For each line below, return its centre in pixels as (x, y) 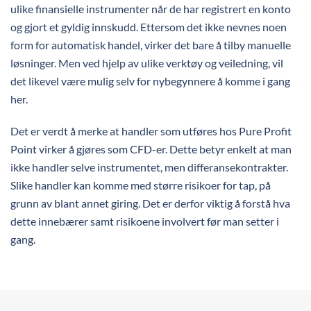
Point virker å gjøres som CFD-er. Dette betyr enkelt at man (151, 149)
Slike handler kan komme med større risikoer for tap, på (141, 185)
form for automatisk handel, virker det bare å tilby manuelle (151, 45)
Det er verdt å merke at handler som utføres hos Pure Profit (151, 131)
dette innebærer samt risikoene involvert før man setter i (145, 221)
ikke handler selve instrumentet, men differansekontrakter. (149, 167)
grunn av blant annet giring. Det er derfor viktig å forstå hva (150, 203)
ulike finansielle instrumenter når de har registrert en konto (151, 9)
